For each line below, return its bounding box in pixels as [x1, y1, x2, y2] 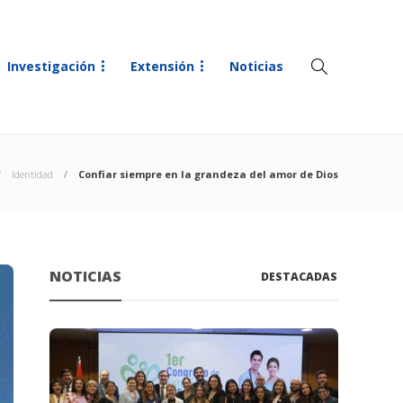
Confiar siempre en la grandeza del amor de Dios [78, 167, 338, 181]
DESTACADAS [261, 269, 338, 284]
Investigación [7, 58, 95, 75]
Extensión [130, 58, 194, 75]
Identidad [12, 167, 53, 181]
